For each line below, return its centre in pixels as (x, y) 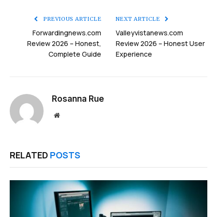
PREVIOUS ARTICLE (71, 19)
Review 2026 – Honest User (160, 44)
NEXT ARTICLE (139, 19)
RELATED (30, 155)
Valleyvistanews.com (149, 33)
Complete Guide (75, 54)
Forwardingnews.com (67, 33)
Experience (134, 54)
